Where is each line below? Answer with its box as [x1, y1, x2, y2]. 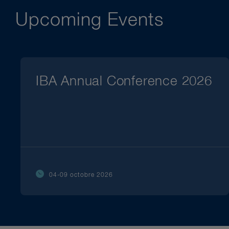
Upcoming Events [15, 11, 164, 30]
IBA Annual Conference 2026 [36, 75, 212, 89]
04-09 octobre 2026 [49, 172, 113, 179]
